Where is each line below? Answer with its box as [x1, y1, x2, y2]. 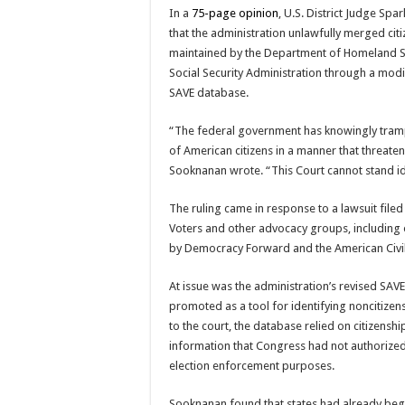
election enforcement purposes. [169, 358, 334, 372]
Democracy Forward [184, 240, 290, 255]
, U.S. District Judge [278, 5, 379, 20]
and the [290, 240, 334, 255]
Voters [169, 221, 202, 235]
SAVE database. [169, 85, 249, 99]
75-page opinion [192, 5, 278, 20]
